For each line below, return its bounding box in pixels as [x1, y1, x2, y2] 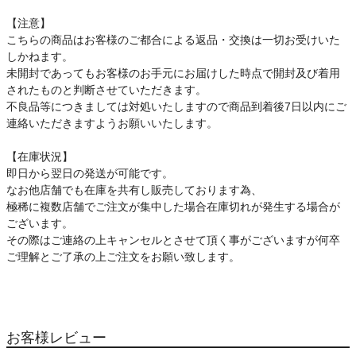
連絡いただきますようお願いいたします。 [6, 117, 218, 130]
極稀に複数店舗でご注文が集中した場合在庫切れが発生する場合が [6, 200, 340, 214]
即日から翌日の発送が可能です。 [6, 167, 173, 180]
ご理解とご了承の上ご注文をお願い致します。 [6, 250, 240, 264]
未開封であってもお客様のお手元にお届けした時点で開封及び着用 [6, 67, 340, 80]
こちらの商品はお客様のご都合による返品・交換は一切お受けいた [6, 33, 340, 47]
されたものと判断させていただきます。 [6, 83, 207, 97]
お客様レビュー [6, 330, 106, 346]
